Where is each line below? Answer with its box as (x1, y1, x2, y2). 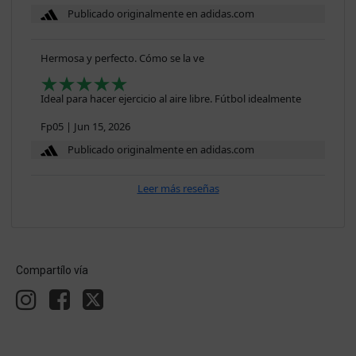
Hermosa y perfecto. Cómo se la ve (41, 51, 204, 65)
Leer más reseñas (137, 181, 219, 196)
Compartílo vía (16, 264, 88, 277)
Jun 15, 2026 (74, 119, 130, 134)
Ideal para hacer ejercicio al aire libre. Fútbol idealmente (41, 91, 301, 106)
